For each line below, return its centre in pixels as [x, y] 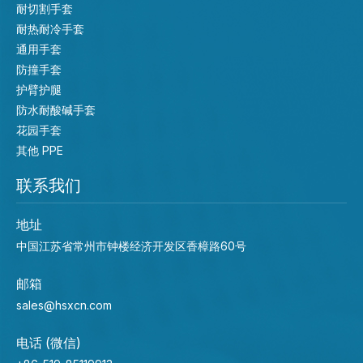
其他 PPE [40, 150]
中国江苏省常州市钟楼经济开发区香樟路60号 [131, 246]
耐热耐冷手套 [50, 28]
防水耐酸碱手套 [56, 109]
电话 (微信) [49, 342]
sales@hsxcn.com [64, 305]
